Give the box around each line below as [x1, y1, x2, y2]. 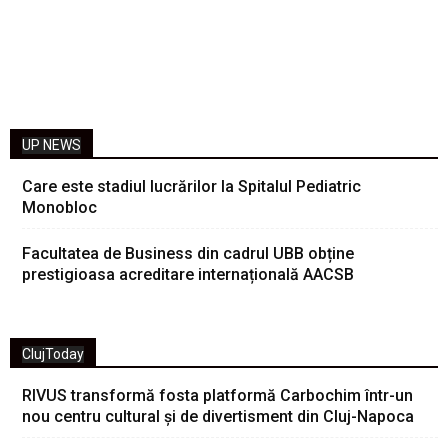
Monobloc [22, 197, 97, 217]
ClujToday [22, 345, 84, 362]
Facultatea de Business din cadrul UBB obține [22, 243, 354, 263]
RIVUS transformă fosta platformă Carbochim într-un [22, 385, 413, 405]
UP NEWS [22, 136, 81, 153]
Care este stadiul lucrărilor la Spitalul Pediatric [22, 176, 361, 196]
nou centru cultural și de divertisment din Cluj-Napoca [22, 406, 414, 426]
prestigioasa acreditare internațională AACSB [22, 264, 354, 284]
